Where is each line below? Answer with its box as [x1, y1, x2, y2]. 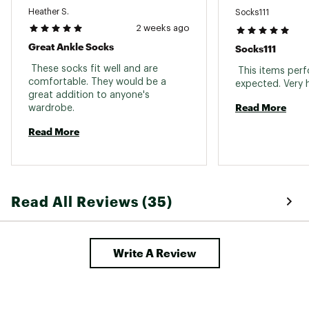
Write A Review [112, 246, 197, 259]
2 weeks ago [136, 23, 190, 32]
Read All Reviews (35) [11, 192, 172, 210]
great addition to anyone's [28, 90, 150, 100]
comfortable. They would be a [28, 77, 166, 87]
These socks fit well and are [28, 63, 158, 74]
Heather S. [28, 7, 69, 16]
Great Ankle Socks [28, 40, 114, 52]
